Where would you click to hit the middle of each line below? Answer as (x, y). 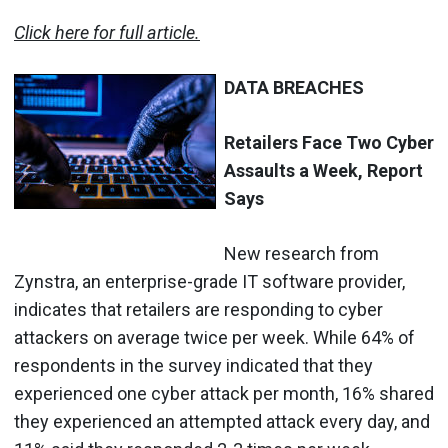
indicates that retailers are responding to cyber (198, 309)
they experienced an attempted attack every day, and (222, 421)
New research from (301, 253)
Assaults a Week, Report (323, 170)
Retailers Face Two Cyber (329, 142)
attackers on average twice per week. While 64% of (214, 337)
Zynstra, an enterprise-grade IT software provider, (209, 281)
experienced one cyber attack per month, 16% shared (224, 393)
